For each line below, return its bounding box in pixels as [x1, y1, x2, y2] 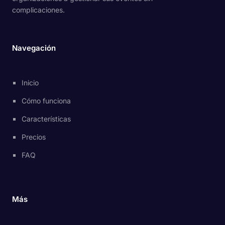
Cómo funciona [22, 96, 71, 105]
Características [22, 114, 71, 123]
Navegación [12, 43, 56, 53]
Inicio [22, 78, 39, 87]
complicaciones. [12, 6, 65, 15]
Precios [22, 132, 46, 141]
